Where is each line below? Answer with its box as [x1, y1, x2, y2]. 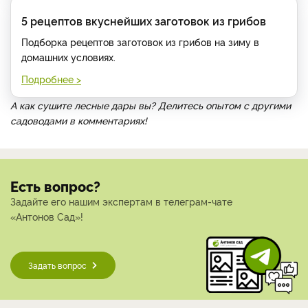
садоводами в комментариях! [10, 113, 150, 126]
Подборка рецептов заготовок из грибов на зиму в [21, 34, 259, 48]
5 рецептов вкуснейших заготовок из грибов [21, 12, 266, 28]
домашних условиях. [21, 49, 115, 63]
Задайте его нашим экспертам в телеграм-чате [10, 194, 232, 208]
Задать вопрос [28, 258, 87, 271]
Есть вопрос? [10, 176, 100, 195]
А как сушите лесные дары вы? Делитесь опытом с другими [10, 98, 291, 111]
